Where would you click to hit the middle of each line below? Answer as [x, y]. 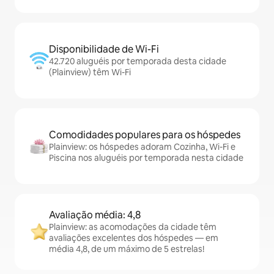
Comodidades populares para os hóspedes [145, 135]
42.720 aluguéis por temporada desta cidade [138, 61]
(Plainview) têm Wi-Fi [90, 72]
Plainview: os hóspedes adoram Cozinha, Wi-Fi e [142, 147]
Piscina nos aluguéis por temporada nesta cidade [146, 158]
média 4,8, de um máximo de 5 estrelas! [127, 249]
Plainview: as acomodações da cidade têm [133, 227]
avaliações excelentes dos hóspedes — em [134, 238]
